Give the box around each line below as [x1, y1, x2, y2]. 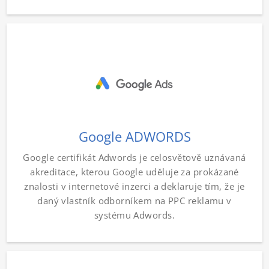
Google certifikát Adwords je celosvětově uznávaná [23, 151, 246, 163]
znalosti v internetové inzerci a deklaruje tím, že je [24, 180, 245, 192]
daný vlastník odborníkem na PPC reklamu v [37, 194, 232, 207]
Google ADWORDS [78, 128, 191, 146]
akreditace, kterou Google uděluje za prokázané [30, 165, 239, 178]
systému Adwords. [94, 208, 175, 221]
